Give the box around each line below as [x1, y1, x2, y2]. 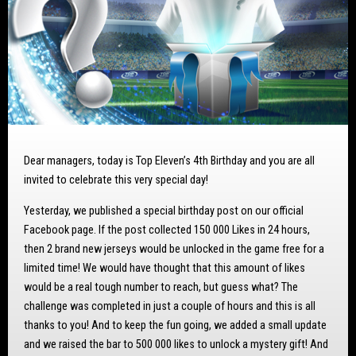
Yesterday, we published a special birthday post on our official [24, 203, 304, 218]
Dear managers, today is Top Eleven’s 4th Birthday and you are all [24, 154, 315, 168]
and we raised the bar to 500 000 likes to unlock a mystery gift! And [24, 337, 328, 351]
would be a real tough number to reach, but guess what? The [24, 280, 298, 294]
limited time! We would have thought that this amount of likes [24, 261, 305, 275]
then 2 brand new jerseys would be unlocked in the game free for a [24, 242, 324, 256]
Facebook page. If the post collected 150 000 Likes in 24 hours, [24, 222, 310, 237]
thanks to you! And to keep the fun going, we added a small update [24, 318, 327, 332]
